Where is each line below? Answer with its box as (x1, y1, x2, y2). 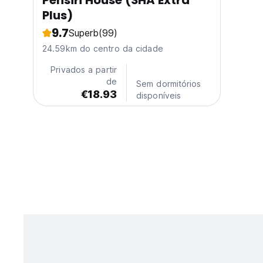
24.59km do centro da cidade (42, 43, 163, 54)
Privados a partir (50, 65, 117, 75)
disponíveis (136, 90, 181, 101)
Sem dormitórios (136, 79, 201, 89)
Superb (68, 27, 99, 39)
